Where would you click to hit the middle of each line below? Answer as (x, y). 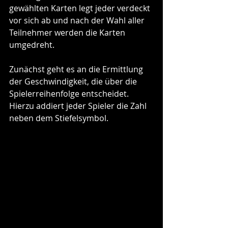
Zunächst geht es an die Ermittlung (77, 69)
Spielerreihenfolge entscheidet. (70, 93)
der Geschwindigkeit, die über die (74, 81)
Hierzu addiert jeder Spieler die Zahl (79, 106)
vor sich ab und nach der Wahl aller (78, 20)
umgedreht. (33, 45)
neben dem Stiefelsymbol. (59, 118)
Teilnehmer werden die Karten (68, 32)
